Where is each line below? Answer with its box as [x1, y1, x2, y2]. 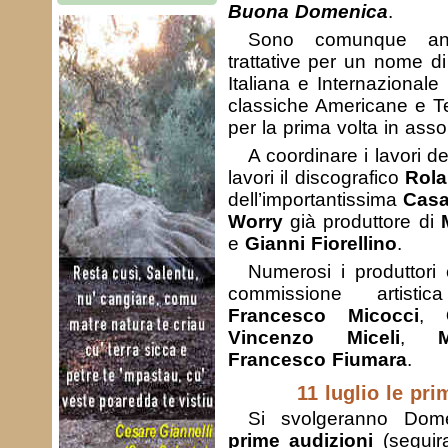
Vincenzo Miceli [227, 327, 400, 348]
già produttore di [282, 211, 441, 232]
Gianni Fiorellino [244, 233, 397, 254]
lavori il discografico [227, 167, 406, 188]
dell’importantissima [227, 189, 404, 210]
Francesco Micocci [227, 305, 419, 326]
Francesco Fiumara [227, 349, 407, 370]
